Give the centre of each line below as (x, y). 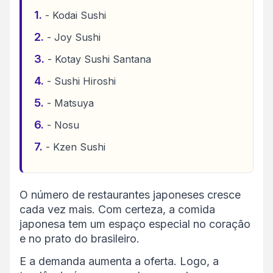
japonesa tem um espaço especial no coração (135, 224)
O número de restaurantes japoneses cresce (130, 194)
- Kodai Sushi (76, 15)
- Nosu (63, 125)
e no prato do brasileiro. (80, 238)
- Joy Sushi (74, 37)
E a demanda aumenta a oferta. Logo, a (119, 261)
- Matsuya (70, 103)
